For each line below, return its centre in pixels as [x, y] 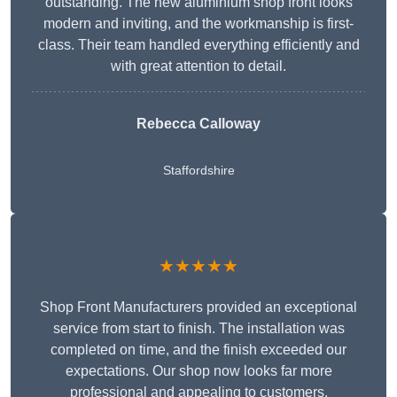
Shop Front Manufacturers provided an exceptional [198, 307]
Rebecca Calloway [198, 124]
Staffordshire [198, 171]
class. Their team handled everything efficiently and [198, 45]
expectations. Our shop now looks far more [198, 371]
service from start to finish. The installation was [198, 329]
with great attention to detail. [198, 66]
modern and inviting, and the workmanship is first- [198, 24]
